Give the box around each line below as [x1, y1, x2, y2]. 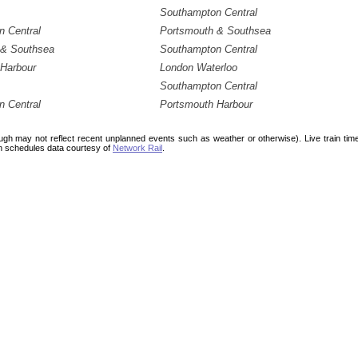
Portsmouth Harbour [160, 98, 253, 110]
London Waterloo [160, 62, 237, 74]
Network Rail [113, 143, 162, 153]
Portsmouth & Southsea [160, 25, 271, 37]
